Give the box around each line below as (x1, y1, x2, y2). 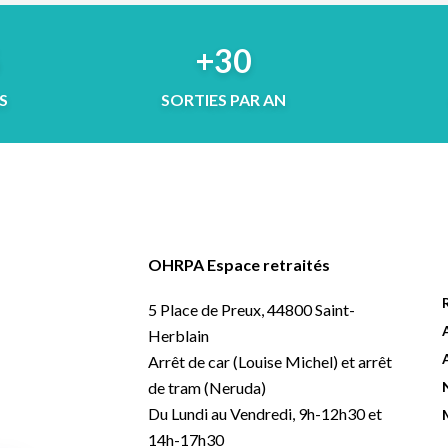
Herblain (147, 326, 209, 346)
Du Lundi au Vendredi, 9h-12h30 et (147, 404, 382, 424)
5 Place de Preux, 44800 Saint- (147, 300, 355, 320)
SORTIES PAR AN (161, 90, 287, 110)
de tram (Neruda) (147, 378, 266, 398)
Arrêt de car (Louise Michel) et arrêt (147, 352, 392, 372)
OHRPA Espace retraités (147, 255, 330, 275)
